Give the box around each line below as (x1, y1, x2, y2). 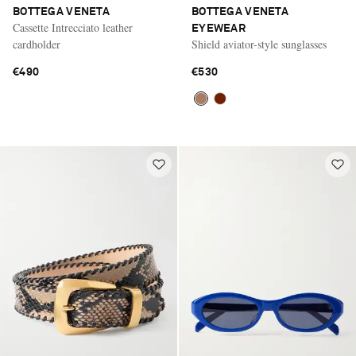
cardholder (13, 37, 60, 52)
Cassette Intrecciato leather (13, 20, 133, 36)
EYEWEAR (192, 23, 246, 35)
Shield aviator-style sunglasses (192, 37, 327, 52)
